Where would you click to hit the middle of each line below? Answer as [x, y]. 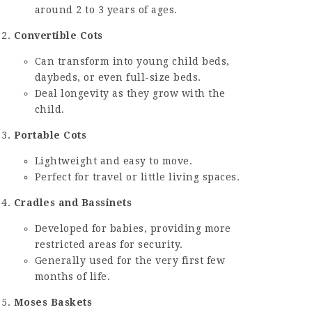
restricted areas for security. [109, 244]
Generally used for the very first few [130, 260]
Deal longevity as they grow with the [130, 93]
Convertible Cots [58, 36]
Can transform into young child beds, [132, 61]
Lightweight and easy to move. [114, 161]
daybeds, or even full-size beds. [118, 77]
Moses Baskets [53, 302]
